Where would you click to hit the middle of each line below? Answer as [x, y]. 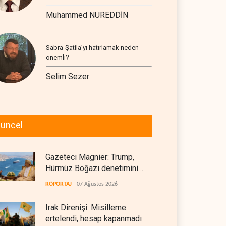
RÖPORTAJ [59, 184]
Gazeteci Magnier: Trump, [90, 157]
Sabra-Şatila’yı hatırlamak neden [92, 48]
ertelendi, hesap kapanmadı [94, 219]
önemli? [58, 57]
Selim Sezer [68, 76]
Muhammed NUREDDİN [87, 15]
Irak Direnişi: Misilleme [86, 208]
